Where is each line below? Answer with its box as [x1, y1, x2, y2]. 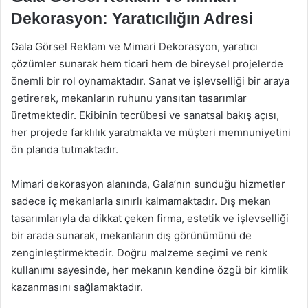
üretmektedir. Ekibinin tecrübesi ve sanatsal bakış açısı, [11, 108, 279, 122]
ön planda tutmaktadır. [11, 142, 118, 156]
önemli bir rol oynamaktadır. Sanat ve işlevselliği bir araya [11, 74, 289, 87]
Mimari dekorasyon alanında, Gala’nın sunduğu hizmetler [11, 177, 285, 190]
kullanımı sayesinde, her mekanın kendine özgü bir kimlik [11, 263, 288, 276]
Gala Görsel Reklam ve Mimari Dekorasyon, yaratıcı [11, 39, 258, 53]
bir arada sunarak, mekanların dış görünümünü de [11, 228, 252, 242]
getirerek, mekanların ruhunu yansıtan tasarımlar [11, 91, 247, 104]
